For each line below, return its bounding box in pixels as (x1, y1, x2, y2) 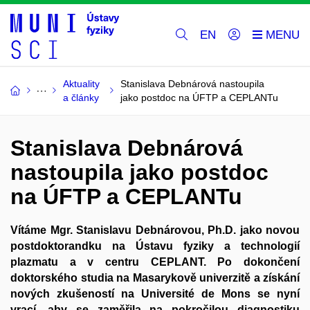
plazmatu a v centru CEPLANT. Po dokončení (10, 256, 300, 268)
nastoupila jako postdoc (10, 160, 268, 185)
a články (63, 92, 99, 103)
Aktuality (63, 78, 100, 89)
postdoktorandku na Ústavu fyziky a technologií (10, 240, 300, 253)
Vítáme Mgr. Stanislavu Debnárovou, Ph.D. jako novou (10, 224, 300, 237)
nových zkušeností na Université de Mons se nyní (10, 288, 300, 300)
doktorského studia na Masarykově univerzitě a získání (10, 272, 300, 284)
